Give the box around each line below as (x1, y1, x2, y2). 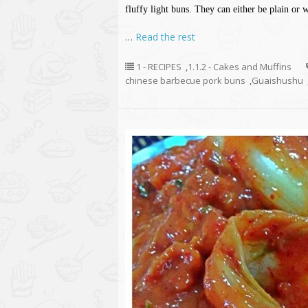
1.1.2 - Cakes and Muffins (188, 60, 291, 73)
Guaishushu (252, 74, 303, 87)
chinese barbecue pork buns (125, 74, 245, 87)
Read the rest (135, 30, 195, 43)
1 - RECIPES (136, 60, 181, 73)
